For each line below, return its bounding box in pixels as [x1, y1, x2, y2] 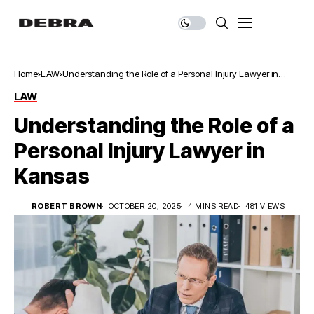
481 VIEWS [245, 201, 285, 211]
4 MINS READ [188, 201, 239, 211]
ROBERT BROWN [32, 201, 102, 211]
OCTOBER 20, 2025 [109, 201, 182, 211]
